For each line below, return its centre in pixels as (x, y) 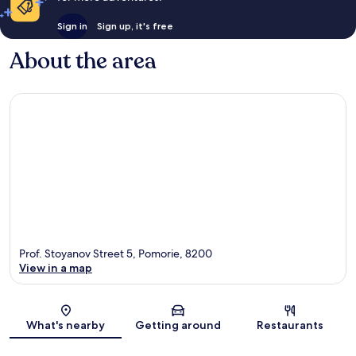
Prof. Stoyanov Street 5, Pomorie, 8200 (116, 254)
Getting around (178, 325)
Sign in (72, 25)
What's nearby (66, 325)
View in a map (56, 268)
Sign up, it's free (135, 25)
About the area (83, 61)
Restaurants (290, 325)
